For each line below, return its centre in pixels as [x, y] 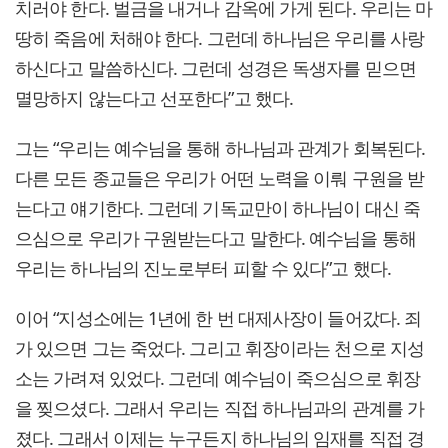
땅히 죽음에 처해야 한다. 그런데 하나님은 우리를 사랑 [220, 37]
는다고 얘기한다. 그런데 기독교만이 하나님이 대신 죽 [217, 207]
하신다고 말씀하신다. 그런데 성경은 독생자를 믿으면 [215, 67]
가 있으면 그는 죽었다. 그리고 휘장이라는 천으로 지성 [219, 347]
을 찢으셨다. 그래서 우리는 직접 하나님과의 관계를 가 [220, 407]
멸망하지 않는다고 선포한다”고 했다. [154, 97]
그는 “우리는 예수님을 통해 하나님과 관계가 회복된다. [220, 147]
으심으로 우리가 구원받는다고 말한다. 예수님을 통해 [215, 237]
